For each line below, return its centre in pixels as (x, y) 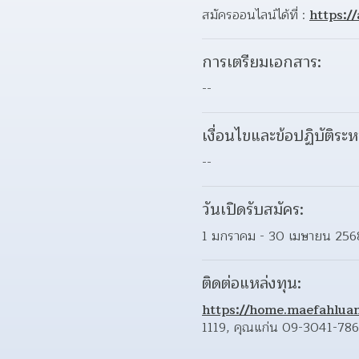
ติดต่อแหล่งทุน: (252, 283)
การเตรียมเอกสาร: (262, 62)
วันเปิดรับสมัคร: (253, 210)
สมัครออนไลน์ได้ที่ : (256, 15)
